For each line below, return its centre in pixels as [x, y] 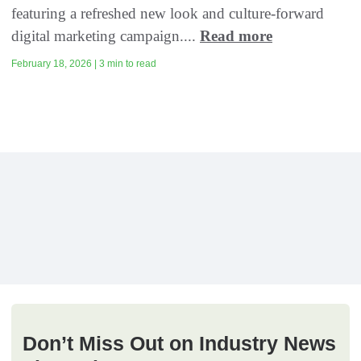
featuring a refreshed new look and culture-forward [168, 14]
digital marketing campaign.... [106, 36]
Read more [236, 36]
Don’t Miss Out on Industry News [179, 344]
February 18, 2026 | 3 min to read [84, 64]
